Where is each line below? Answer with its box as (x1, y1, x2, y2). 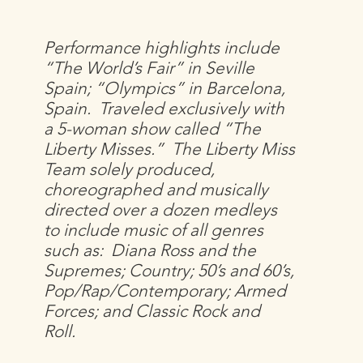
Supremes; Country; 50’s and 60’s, (44, 260, 295, 280)
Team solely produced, (44, 159, 216, 179)
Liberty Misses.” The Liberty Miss (44, 139, 296, 159)
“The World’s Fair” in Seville (44, 58, 255, 78)
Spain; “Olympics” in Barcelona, (44, 78, 286, 98)
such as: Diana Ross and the (44, 240, 257, 260)
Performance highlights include (44, 37, 280, 58)
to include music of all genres (44, 220, 264, 240)
